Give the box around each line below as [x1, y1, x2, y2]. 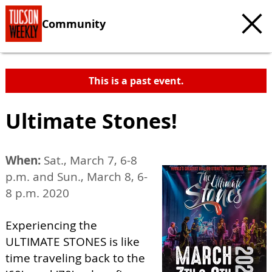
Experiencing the [5, 217, 97, 233]
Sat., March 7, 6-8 [41, 152, 137, 168]
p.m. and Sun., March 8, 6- [5, 169, 148, 185]
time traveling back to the [5, 250, 145, 266]
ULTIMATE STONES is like [5, 234, 140, 250]
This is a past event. [88, 74, 184, 87]
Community [42, 16, 106, 31]
